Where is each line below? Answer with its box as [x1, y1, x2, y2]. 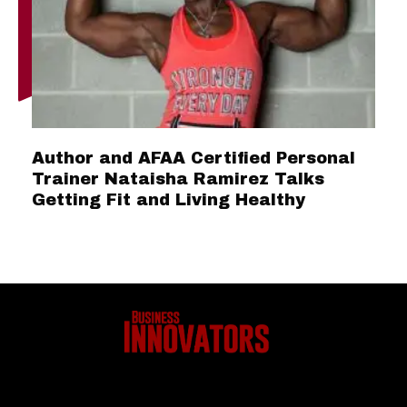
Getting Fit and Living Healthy [32, 191, 305, 210]
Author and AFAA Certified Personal [32, 149, 355, 168]
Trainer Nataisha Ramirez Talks [32, 170, 324, 189]
